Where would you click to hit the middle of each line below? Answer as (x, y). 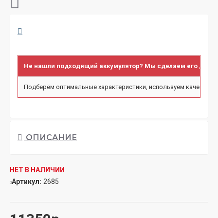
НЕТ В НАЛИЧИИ (37, 170)
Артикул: (27, 181)
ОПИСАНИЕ (50, 137)
